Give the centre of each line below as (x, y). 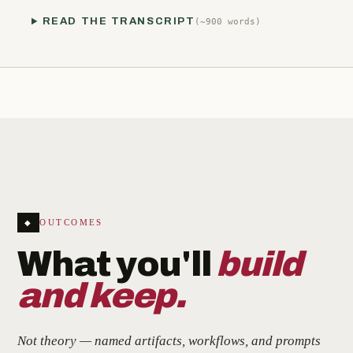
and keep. (102, 295)
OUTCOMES (71, 222)
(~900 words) (228, 21)
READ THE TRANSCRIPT (119, 21)
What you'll (117, 264)
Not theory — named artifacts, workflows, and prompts (169, 341)
